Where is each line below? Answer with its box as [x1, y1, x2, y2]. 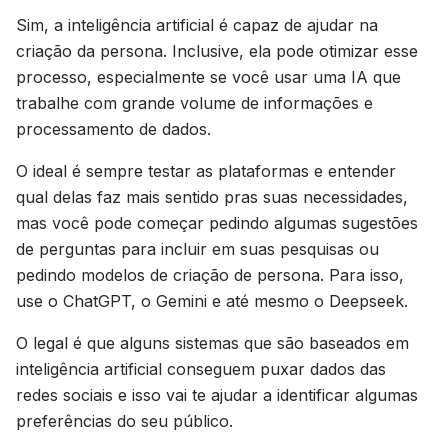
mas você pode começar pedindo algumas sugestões [16, 213, 418, 233]
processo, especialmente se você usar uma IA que [16, 67, 401, 87]
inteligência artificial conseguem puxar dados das [16, 359, 386, 379]
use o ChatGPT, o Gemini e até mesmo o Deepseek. [16, 291, 408, 311]
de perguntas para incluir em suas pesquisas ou [16, 239, 379, 259]
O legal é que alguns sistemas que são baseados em [16, 333, 409, 353]
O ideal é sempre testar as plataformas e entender [16, 161, 396, 181]
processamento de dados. [16, 119, 211, 139]
